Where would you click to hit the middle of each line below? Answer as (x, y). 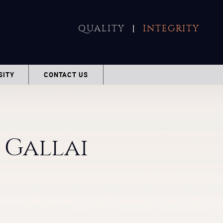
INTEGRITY (171, 29)
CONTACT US (66, 75)
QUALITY (103, 29)
